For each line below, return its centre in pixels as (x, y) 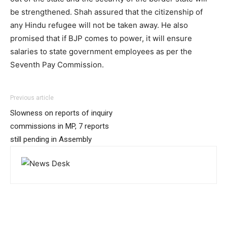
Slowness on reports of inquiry (61, 113)
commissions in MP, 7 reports (60, 126)
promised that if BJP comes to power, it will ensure (101, 39)
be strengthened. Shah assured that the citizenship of (106, 12)
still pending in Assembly (51, 140)
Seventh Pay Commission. (57, 65)
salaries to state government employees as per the (101, 52)
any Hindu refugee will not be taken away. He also (99, 25)
